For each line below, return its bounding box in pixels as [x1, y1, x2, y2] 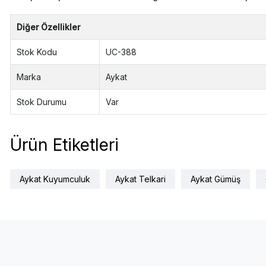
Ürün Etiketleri [9, 135, 119, 156]
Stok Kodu [17, 46, 58, 57]
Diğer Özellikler [17, 21, 81, 32]
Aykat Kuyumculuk [19, 174, 90, 185]
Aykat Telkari [115, 174, 166, 185]
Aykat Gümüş [190, 174, 240, 185]
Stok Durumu [17, 96, 67, 107]
